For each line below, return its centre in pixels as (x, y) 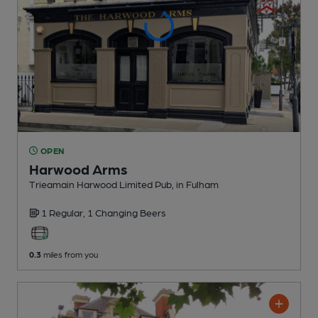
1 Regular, (64, 212)
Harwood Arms (78, 169)
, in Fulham (195, 183)
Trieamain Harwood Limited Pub (100, 183)
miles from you (70, 254)
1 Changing (114, 212)
